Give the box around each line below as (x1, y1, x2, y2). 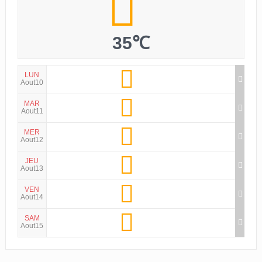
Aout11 (20, 107, 43, 116)
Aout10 (20, 78, 44, 87)
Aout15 (20, 222, 44, 230)
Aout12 (20, 136, 44, 144)
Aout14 (20, 193, 44, 202)
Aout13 (20, 164, 44, 173)
